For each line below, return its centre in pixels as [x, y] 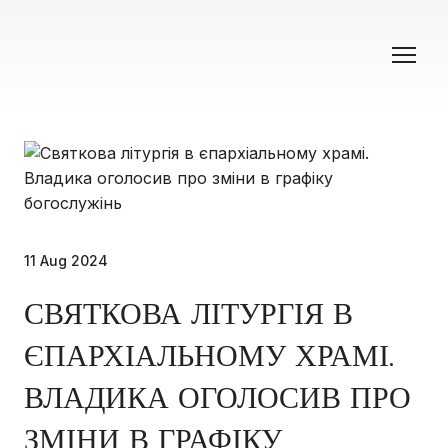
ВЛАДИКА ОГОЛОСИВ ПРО [217, 398]
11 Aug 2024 [66, 261]
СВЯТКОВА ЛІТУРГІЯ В [188, 314]
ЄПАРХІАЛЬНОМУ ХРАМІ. [209, 356]
